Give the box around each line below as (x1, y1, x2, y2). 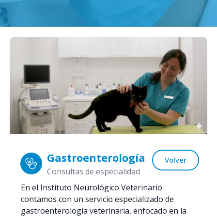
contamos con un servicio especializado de (21, 193, 174, 204)
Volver (165, 155, 187, 165)
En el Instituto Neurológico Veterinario (21, 182, 162, 193)
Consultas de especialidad (46, 166, 140, 177)
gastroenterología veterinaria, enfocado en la (21, 205, 186, 216)
